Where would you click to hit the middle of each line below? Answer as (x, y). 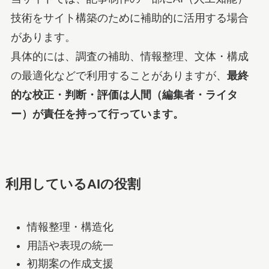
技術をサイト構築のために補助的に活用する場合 (129, 18)
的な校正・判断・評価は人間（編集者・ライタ (124, 95)
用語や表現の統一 (70, 245)
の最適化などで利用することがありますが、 (119, 76)
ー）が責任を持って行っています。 (97, 114)
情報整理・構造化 (70, 227)
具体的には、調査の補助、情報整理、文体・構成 (129, 57)
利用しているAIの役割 (73, 185)
